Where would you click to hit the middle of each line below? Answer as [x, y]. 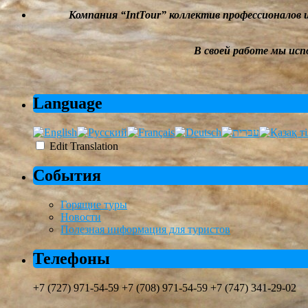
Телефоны [71, 258]
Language [68, 103]
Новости [81, 217]
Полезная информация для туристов [145, 229]
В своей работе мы [241, 51]
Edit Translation [82, 146]
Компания [94, 15]
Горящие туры [94, 204]
